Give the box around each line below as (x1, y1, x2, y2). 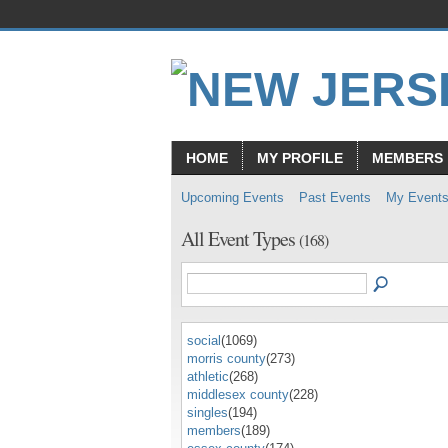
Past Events (299, 190, 371, 205)
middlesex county (187, 386, 289, 402)
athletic (187, 368, 229, 384)
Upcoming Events (181, 190, 284, 205)
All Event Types (181, 224, 299, 252)
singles (187, 404, 228, 420)
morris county (187, 350, 266, 366)
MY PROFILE (257, 150, 343, 166)
